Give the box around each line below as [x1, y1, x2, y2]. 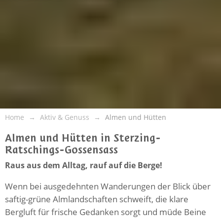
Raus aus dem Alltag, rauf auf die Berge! [5, 159, 162, 171]
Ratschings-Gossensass [5, 142, 118, 157]
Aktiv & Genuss [40, 112, 89, 122]
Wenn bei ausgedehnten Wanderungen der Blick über [5, 180, 211, 192]
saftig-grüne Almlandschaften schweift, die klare [5, 193, 188, 205]
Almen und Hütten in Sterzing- [5, 130, 161, 145]
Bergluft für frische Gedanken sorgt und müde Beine [5, 206, 206, 218]
